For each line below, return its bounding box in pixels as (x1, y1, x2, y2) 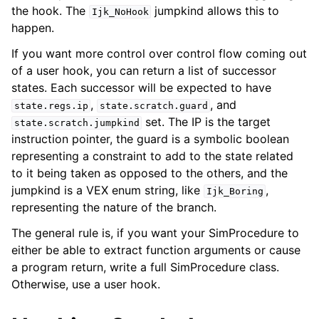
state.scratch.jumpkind (14, 117, 140, 128)
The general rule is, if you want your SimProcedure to (11, 226, 299, 240)
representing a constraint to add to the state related (11, 149, 293, 163)
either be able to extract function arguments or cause (11, 243, 300, 257)
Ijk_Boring (206, 186, 263, 197)
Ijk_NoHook (91, 6, 149, 17)
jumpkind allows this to (151, 4, 280, 18)
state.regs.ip (14, 100, 88, 111)
